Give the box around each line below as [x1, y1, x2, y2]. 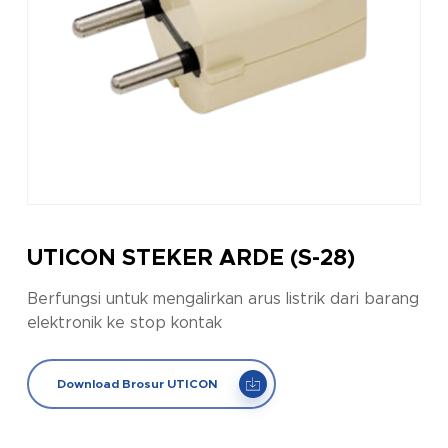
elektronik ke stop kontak [26, 315, 222, 332]
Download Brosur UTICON [56, 378, 218, 391]
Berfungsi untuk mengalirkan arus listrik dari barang [26, 291, 419, 308]
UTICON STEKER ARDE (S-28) [26, 247, 355, 271]
